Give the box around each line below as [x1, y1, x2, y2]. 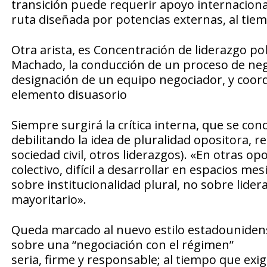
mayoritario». [11, 191, 86, 208]
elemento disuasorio [11, 86, 127, 103]
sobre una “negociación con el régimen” [11, 237, 234, 253]
